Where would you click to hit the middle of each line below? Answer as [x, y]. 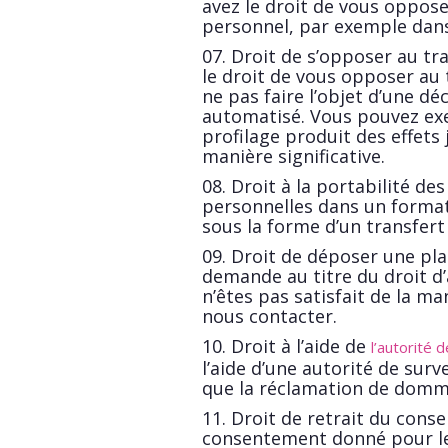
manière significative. [293, 156]
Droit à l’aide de [301, 346]
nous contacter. [269, 316]
